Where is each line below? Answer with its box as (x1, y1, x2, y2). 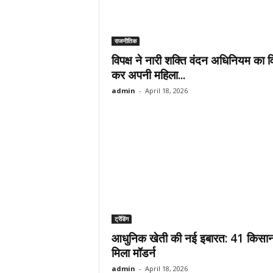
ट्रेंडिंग (114, 214, 129, 223)
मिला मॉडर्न (111, 245, 155, 261)
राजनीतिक (114, 37, 136, 45)
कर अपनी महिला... (111, 67, 185, 83)
